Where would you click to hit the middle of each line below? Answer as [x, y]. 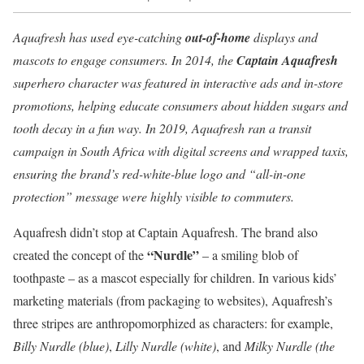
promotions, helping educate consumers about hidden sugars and [180, 105]
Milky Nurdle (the [290, 345]
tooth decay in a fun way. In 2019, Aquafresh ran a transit [162, 128]
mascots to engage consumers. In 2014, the [125, 59]
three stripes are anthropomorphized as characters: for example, [173, 323]
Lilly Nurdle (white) [166, 345]
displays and [284, 37]
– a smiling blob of [249, 254]
